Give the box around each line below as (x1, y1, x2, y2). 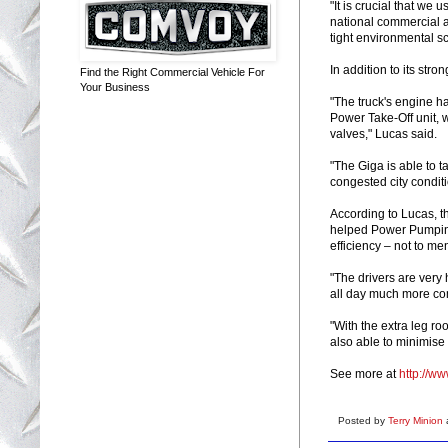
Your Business (80, 80, 150, 93)
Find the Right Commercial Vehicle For (80, 65, 265, 78)
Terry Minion (388, 414, 446, 426)
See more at (330, 366, 399, 381)
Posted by (338, 414, 388, 426)
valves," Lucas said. (330, 126, 437, 141)
